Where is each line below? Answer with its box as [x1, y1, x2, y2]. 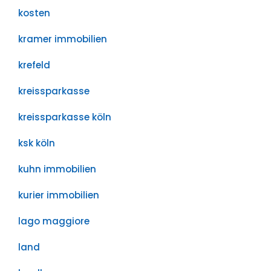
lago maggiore [18, 215, 90, 227]
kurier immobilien [18, 189, 99, 201]
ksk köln [18, 137, 55, 149]
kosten [18, 7, 50, 19]
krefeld [18, 59, 50, 71]
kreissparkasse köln [18, 111, 111, 123]
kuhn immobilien [18, 163, 96, 175]
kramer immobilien [18, 33, 107, 45]
